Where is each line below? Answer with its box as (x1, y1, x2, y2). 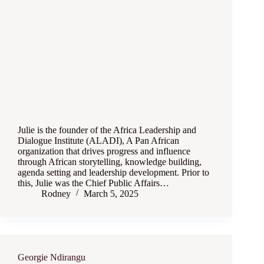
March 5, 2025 (84, 189, 138, 199)
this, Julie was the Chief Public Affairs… (18, 178, 169, 189)
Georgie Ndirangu (18, 252, 85, 263)
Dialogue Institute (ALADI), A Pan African (18, 136, 179, 146)
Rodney (41, 189, 71, 199)
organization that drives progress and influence (18, 146, 190, 157)
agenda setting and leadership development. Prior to (18, 167, 209, 178)
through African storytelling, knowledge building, (18, 157, 202, 167)
